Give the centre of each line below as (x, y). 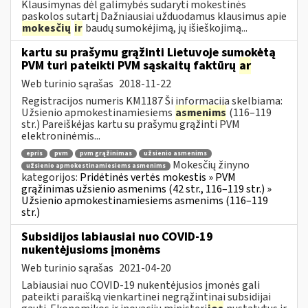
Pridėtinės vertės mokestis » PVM (158, 177)
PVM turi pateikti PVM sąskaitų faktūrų (130, 65)
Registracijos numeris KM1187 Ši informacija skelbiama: (152, 101)
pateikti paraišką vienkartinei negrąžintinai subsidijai (146, 297)
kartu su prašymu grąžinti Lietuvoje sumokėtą (148, 52)
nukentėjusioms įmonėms (91, 250)
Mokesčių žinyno (211, 165)
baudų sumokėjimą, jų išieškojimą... (165, 28)
